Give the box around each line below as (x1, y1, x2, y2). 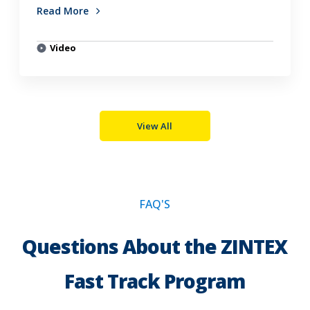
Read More (37, 4, 92, 18)
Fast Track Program (64, 268, 246, 295)
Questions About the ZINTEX (22, 233, 288, 260)
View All (137, 120, 173, 133)
